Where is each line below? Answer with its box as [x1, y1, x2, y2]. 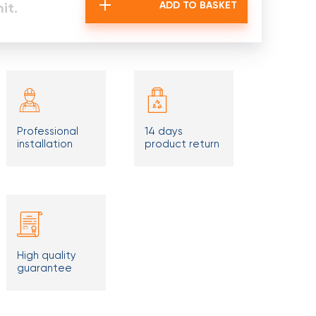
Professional [16, 125, 78, 138]
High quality [16, 249, 76, 262]
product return [144, 138, 219, 150]
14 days [144, 125, 183, 138]
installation [16, 138, 73, 150]
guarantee [16, 262, 72, 274]
